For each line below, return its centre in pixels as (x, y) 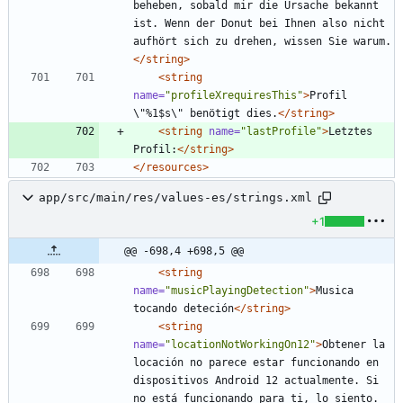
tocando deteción (184, 308)
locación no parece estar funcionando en (256, 362)
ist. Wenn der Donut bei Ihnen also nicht (259, 23)
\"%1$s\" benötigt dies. (206, 113)
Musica (335, 290)
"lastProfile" (281, 131)
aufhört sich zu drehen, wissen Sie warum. (262, 41)
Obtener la (354, 344)
